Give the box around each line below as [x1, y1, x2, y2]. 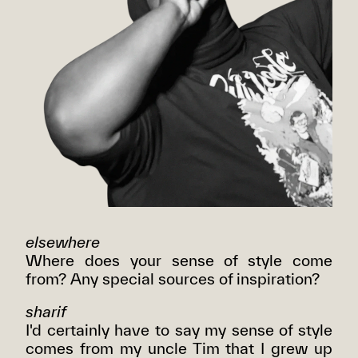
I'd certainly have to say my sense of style [26, 320, 332, 339]
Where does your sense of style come [26, 250, 332, 269]
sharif [26, 302, 66, 320]
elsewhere [26, 232, 100, 251]
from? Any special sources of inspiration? [26, 268, 320, 288]
